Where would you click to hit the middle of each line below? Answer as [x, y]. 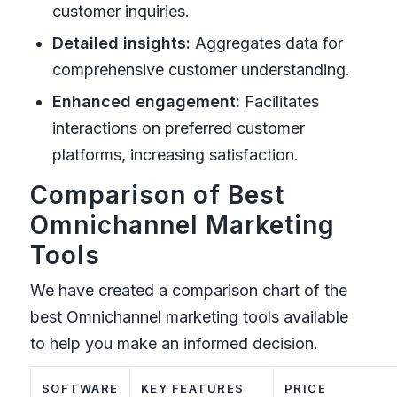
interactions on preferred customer [178, 128]
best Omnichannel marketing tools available [189, 316]
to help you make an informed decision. [174, 343]
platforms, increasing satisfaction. [175, 154]
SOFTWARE [80, 388]
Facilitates [279, 101]
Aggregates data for [266, 43]
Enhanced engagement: [146, 101]
